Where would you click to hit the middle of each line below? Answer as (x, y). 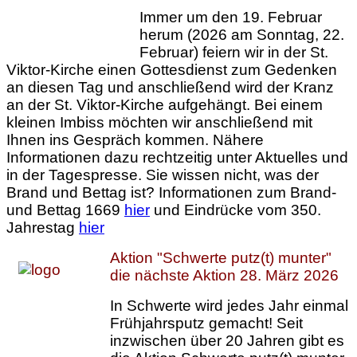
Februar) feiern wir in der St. (234, 52)
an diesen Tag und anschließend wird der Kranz (170, 87)
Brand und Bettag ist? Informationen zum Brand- (171, 192)
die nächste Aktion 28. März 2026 (224, 275)
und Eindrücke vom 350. (235, 210)
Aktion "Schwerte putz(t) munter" (221, 258)
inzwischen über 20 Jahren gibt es (227, 341)
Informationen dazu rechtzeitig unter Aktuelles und (177, 157)
